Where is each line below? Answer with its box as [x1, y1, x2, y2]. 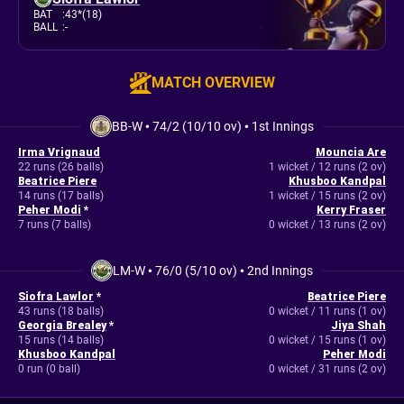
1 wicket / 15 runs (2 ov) [268, 189, 386, 202]
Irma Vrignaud [18, 146, 100, 159]
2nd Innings [247, 263, 313, 278]
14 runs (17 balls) [18, 189, 104, 202]
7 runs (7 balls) [18, 218, 91, 231]
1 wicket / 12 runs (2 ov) [268, 161, 386, 173]
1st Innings [252, 119, 314, 133]
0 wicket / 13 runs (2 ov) [268, 218, 386, 231]
